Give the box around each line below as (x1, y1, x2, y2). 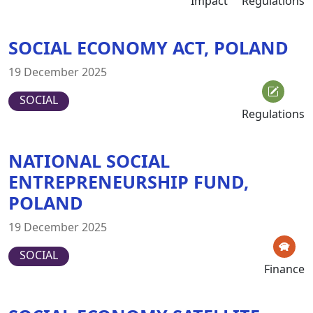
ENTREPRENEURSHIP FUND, (8, 169, 249, 194)
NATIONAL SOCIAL (8, 148, 170, 173)
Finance (264, 261, 305, 277)
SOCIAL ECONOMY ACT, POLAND (8, 35, 289, 59)
